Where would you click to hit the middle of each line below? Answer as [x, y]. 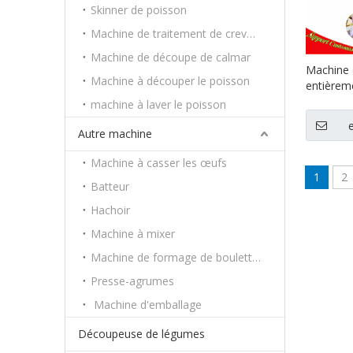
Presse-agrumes [132, 281]
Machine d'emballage [146, 305]
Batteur [110, 186]
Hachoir [110, 210]
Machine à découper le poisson [170, 81]
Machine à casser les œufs [159, 163]
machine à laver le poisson [158, 104]
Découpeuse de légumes [141, 334]
